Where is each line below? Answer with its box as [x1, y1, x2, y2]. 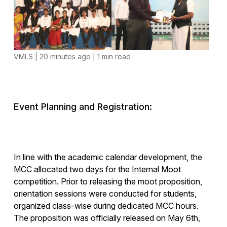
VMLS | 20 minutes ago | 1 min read [13, 52, 131, 61]
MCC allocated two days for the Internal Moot [13, 164, 181, 175]
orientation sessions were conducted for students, [13, 188, 197, 199]
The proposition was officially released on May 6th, [13, 213, 200, 223]
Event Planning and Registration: [13, 101, 152, 112]
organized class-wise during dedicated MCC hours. [13, 201, 199, 211]
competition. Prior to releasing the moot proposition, [13, 176, 202, 187]
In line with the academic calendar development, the [13, 152, 202, 163]
